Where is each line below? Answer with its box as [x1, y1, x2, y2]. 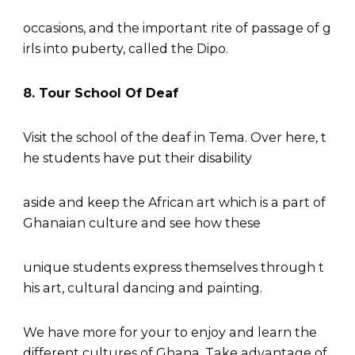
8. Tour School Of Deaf [23, 86, 178, 101]
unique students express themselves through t [23, 260, 324, 276]
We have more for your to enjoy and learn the [23, 325, 317, 341]
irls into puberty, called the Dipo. [23, 41, 231, 57]
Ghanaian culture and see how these [23, 216, 264, 231]
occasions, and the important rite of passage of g [23, 21, 331, 36]
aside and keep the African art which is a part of [23, 195, 329, 211]
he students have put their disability [23, 151, 255, 166]
